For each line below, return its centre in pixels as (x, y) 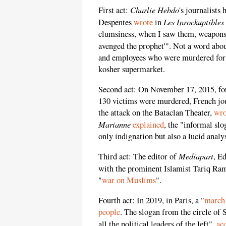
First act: (114, 10)
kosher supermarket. (132, 69)
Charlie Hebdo (155, 10)
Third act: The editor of (138, 157)
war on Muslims (129, 180)
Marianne (115, 124)
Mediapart (196, 156)
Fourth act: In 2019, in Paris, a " (151, 200)
